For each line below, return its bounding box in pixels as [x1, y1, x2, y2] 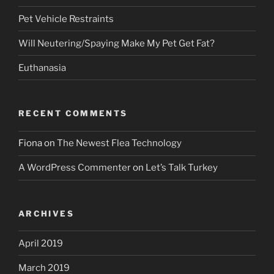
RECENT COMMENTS [18, 108, 128, 119]
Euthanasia [18, 62, 66, 73]
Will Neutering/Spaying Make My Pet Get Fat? [18, 37, 215, 49]
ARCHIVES [18, 208, 74, 218]
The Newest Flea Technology [57, 138, 182, 149]
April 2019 [18, 237, 63, 249]
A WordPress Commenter [18, 162, 131, 174]
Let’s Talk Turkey [146, 162, 218, 174]
